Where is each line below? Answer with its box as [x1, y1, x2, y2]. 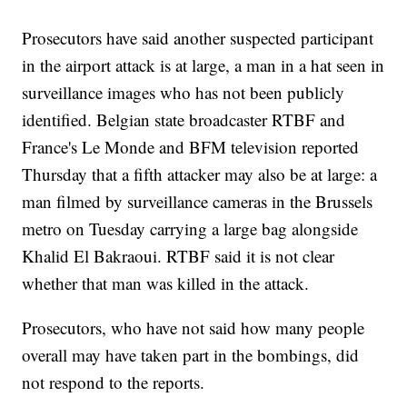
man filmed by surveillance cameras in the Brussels [22, 190, 373, 213]
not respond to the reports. [22, 371, 205, 394]
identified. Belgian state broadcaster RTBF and [22, 108, 346, 132]
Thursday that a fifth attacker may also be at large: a [22, 163, 378, 186]
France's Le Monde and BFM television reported [22, 135, 360, 159]
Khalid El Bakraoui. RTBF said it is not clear [22, 244, 335, 268]
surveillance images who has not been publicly [22, 81, 345, 104]
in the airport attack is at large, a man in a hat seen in [22, 54, 385, 77]
